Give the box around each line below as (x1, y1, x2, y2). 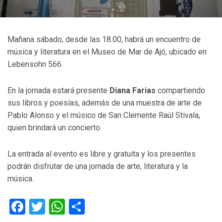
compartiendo (156, 85, 205, 95)
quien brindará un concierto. (7, 122, 102, 132)
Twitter (45, 197, 94, 216)
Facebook (25, 197, 91, 216)
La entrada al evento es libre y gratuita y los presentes (7, 149, 196, 159)
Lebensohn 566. (7, 59, 63, 69)
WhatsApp (65, 197, 136, 216)
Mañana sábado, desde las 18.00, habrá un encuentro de (7, 34, 201, 44)
